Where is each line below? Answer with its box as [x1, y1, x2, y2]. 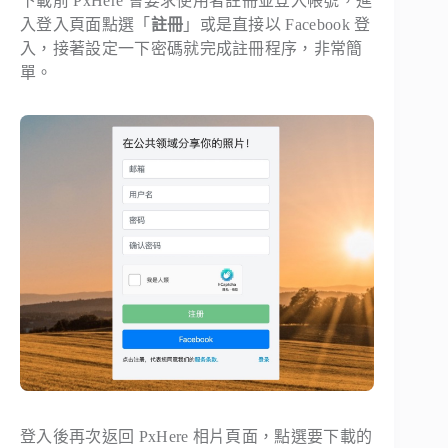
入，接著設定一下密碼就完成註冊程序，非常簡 [20, 40, 363, 58]
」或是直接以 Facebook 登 [183, 16, 371, 34]
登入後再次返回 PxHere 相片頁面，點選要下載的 [20, 428, 373, 446]
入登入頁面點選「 [20, 16, 151, 34]
